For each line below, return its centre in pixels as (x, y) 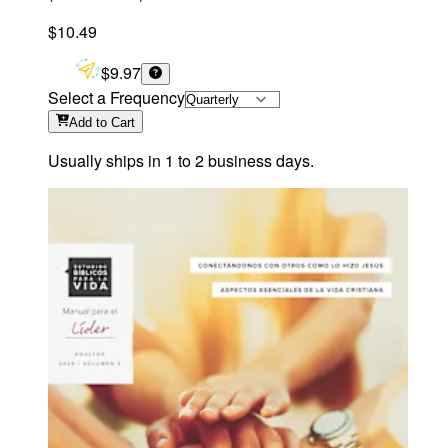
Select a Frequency (116, 97)
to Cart (116, 122)
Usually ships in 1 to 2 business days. (181, 160)
